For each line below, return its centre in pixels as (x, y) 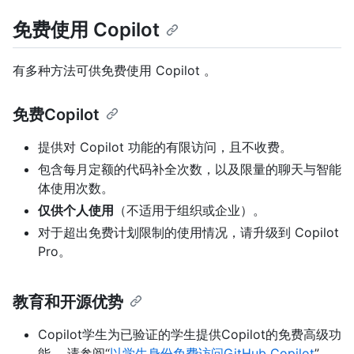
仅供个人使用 (76, 211)
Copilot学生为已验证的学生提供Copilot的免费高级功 (190, 335)
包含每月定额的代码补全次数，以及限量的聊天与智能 (190, 169)
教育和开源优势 (68, 302)
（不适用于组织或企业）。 (190, 211)
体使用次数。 (76, 188)
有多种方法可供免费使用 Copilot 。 (115, 71)
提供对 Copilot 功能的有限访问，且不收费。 (165, 147)
